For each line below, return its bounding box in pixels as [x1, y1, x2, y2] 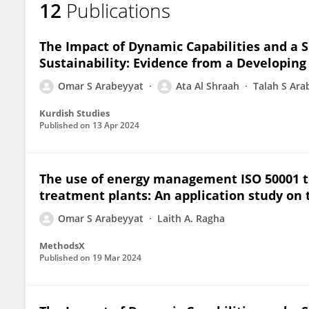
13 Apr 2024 [92, 119, 139, 131]
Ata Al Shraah [176, 79, 239, 92]
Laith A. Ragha [157, 212, 225, 225]
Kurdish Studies [39, 107, 110, 119]
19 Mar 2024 [92, 252, 141, 263]
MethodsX [39, 239, 85, 252]
